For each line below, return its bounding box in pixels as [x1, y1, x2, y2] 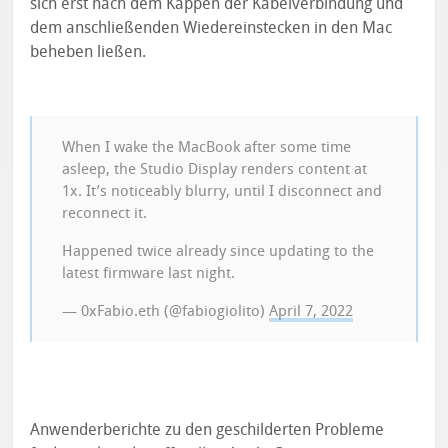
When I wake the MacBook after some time [62, 138, 352, 157]
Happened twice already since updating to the [62, 242, 375, 261]
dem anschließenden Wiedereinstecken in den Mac [30, 18, 393, 38]
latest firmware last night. [62, 264, 236, 283]
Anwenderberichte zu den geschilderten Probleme [30, 420, 385, 440]
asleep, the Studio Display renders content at [62, 160, 368, 179]
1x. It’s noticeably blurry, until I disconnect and [62, 182, 383, 201]
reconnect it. [62, 204, 148, 223]
